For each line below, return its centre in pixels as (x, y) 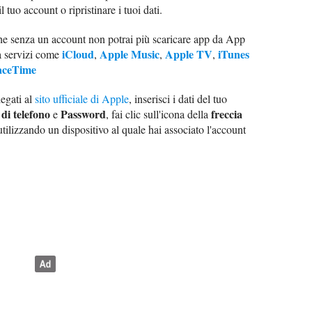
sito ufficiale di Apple (82, 98)
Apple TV (189, 54)
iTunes (234, 54)
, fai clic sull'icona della (158, 114)
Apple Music (130, 54)
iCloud (78, 54)
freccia (227, 114)
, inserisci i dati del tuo (178, 98)
